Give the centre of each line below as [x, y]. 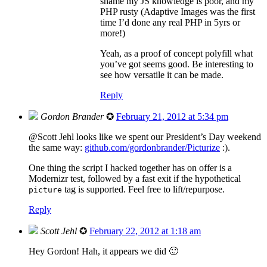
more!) [113, 33]
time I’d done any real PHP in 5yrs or [170, 22]
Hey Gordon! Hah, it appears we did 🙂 [103, 251]
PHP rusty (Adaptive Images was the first [178, 11]
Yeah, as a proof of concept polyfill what [176, 53]
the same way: [57, 147]
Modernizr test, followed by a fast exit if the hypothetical [135, 178]
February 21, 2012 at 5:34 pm [172, 116]
